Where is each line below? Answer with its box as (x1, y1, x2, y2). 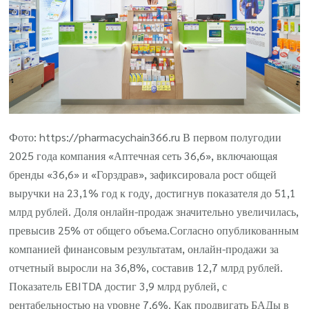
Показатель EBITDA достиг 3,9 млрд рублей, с (9, 279, 228, 294)
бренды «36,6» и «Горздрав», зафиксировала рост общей (9, 167, 277, 182)
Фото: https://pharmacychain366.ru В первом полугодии (9, 130, 282, 145)
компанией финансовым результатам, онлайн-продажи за (9, 241, 279, 257)
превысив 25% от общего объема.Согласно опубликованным (9, 223, 299, 238)
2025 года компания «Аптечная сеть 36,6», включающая (9, 148, 278, 163)
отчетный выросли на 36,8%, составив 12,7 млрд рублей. (9, 260, 283, 275)
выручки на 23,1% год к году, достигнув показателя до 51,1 (9, 186, 297, 201)
